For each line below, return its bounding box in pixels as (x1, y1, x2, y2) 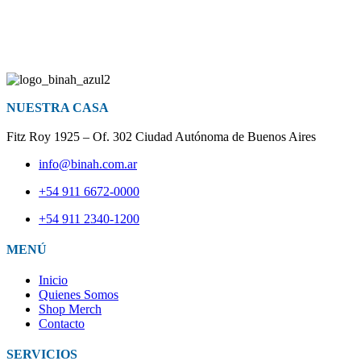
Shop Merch (39, 301, 102, 316)
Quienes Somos (39, 287, 118, 301)
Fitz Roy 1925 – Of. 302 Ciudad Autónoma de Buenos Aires (6, 129, 316, 143)
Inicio (39, 272, 68, 287)
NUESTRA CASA (6, 101, 109, 115)
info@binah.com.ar (39, 156, 137, 171)
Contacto (39, 316, 85, 330)
